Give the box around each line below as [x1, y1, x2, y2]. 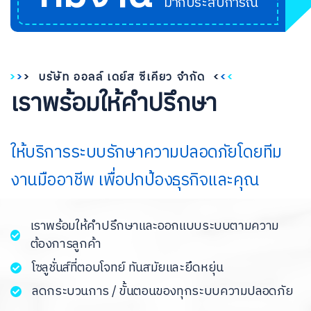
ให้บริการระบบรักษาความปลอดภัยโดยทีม [10, 138, 282, 167]
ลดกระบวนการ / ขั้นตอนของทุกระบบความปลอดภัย [32, 280, 294, 302]
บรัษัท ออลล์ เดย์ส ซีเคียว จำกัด [38, 67, 205, 87]
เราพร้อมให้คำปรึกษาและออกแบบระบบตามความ [30, 215, 279, 237]
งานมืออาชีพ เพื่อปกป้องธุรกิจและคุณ [10, 166, 259, 194]
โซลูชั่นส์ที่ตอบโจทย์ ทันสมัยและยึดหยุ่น [32, 257, 224, 278]
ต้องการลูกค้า [30, 233, 101, 255]
